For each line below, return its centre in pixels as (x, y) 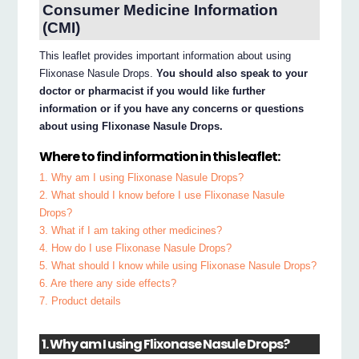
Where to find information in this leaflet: (160, 156)
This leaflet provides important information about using (165, 55)
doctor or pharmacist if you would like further (153, 91)
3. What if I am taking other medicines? (131, 231)
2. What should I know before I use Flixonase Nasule (162, 196)
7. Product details (81, 301)
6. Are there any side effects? (108, 284)
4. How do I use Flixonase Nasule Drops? (136, 248)
